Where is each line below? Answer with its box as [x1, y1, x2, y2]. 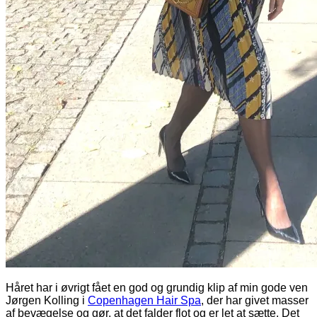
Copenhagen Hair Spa [88, 294, 201, 306]
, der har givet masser [201, 294, 309, 306]
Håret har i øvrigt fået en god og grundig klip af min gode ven [6, 281, 308, 294]
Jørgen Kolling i [6, 294, 88, 306]
